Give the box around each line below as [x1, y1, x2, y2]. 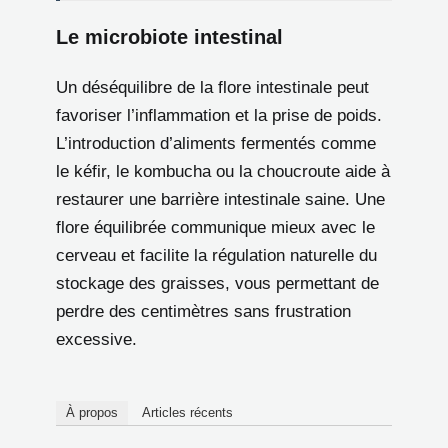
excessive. [56, 330, 137, 350]
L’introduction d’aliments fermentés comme [56, 134, 376, 154]
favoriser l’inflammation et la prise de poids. [56, 106, 382, 126]
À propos [66, 405, 118, 421]
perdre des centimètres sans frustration [56, 302, 351, 322]
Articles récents [142, 405, 233, 421]
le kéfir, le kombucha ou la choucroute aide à [56, 162, 390, 182]
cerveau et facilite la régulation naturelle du [56, 246, 377, 266]
